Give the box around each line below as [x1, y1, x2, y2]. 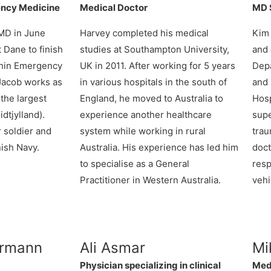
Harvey [80, 27, 110, 39]
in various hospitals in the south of [80, 76, 227, 88]
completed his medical [110, 27, 209, 39]
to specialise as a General [80, 157, 189, 169]
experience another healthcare [80, 108, 212, 120]
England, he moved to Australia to [80, 92, 223, 104]
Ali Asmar [80, 238, 145, 256]
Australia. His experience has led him [80, 141, 238, 153]
